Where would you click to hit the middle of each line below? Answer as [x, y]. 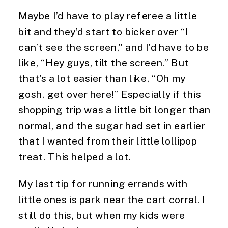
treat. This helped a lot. [75, 156]
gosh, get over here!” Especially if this [110, 94]
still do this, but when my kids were [102, 215]
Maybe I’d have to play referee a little [108, 16]
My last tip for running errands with [103, 183]
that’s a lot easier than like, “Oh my [102, 78]
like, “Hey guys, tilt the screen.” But [104, 62]
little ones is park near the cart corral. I [112, 199]
